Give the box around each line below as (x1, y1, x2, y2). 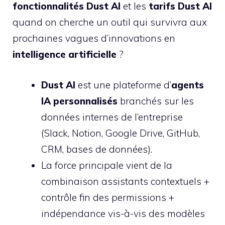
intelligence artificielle (13, 48, 117, 60)
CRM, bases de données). (41, 143, 152, 155)
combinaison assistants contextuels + (41, 175, 209, 187)
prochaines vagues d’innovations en (13, 32, 175, 44)
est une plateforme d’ (75, 78, 171, 91)
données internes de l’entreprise (41, 110, 183, 123)
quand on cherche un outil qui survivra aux (13, 16, 207, 28)
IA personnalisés (41, 94, 118, 107)
